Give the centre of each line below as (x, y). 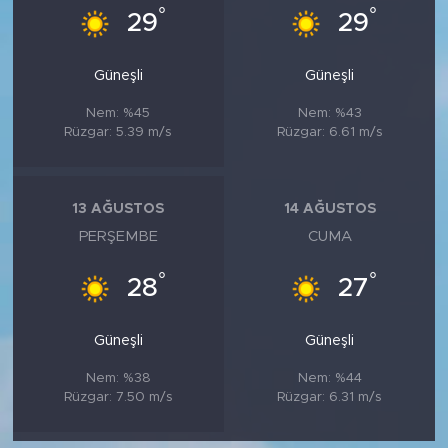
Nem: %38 (118, 377)
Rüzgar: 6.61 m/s (329, 131)
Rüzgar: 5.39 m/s (118, 131)
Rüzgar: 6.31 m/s (330, 396)
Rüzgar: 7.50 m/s (118, 396)
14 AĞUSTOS (329, 209)
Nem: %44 (329, 377)
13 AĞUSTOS (118, 209)
